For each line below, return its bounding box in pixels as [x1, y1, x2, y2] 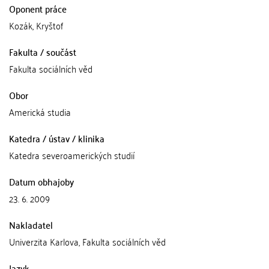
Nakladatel [9, 216, 53, 233]
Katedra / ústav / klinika [9, 130, 104, 147]
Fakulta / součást [9, 43, 76, 60]
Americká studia [9, 103, 71, 120]
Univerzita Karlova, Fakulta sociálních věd [9, 233, 166, 250]
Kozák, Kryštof [9, 17, 63, 34]
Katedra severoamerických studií [9, 147, 134, 163]
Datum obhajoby [9, 173, 74, 190]
